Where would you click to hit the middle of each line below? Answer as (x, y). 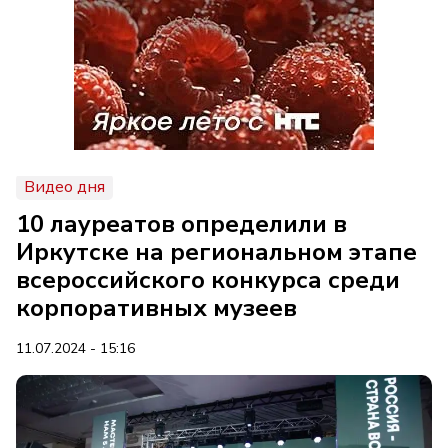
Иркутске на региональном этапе (216, 252)
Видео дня (64, 187)
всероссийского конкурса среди (208, 280)
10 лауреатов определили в (181, 224)
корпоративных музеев (156, 308)
